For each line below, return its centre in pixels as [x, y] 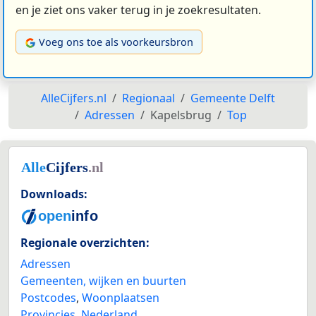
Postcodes [48, 297]
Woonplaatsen [121, 297]
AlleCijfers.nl [74, 98]
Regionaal [148, 98]
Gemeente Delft [233, 98]
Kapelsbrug [181, 115]
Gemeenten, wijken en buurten [103, 280]
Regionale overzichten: [85, 242]
